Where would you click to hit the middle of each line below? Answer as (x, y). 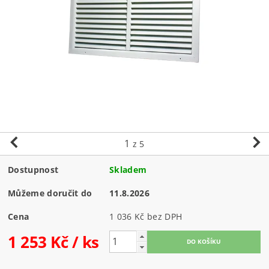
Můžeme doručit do (50, 193)
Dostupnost (33, 169)
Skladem (128, 169)
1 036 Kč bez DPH (165, 216)
